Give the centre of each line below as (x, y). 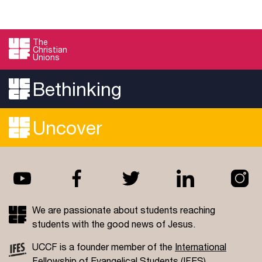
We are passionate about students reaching (124, 210)
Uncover (68, 128)
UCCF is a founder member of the (104, 247)
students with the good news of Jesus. (114, 224)
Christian (50, 50)
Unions (46, 57)
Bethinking (77, 89)
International (201, 247)
